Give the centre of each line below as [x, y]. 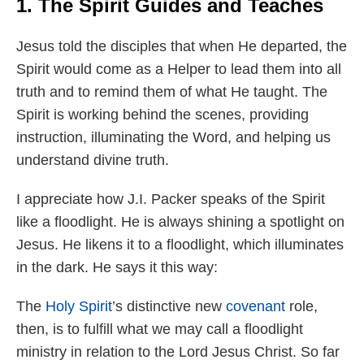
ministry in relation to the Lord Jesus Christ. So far [178, 352]
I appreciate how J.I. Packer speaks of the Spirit [171, 199]
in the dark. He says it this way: [117, 268]
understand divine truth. [93, 160]
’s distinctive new [169, 307]
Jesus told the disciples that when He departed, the [182, 47]
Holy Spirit [79, 307]
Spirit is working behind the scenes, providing [162, 115]
